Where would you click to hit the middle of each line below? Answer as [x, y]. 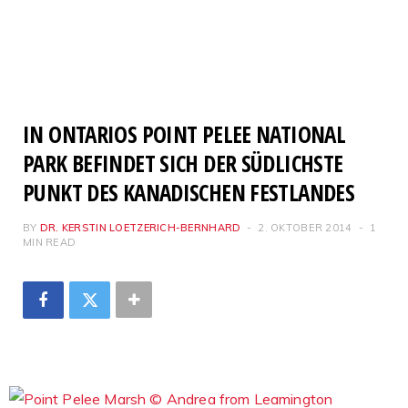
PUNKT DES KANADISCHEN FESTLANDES [189, 192]
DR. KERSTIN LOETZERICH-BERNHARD [140, 228]
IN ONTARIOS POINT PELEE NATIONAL [184, 134]
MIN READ [50, 242]
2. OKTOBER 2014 [305, 228]
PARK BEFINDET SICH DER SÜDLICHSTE [183, 163]
